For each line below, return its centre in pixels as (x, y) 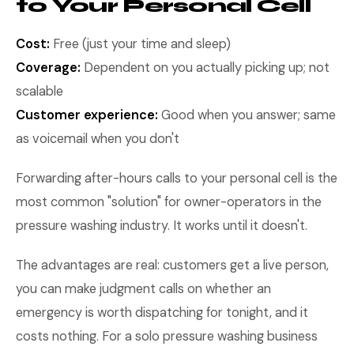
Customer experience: (87, 115)
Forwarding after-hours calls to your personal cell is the (177, 178)
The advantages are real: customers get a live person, (172, 265)
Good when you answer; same (247, 115)
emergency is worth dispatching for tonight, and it (162, 313)
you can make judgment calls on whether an (143, 289)
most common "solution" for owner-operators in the (169, 202)
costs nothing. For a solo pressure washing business (167, 336)
